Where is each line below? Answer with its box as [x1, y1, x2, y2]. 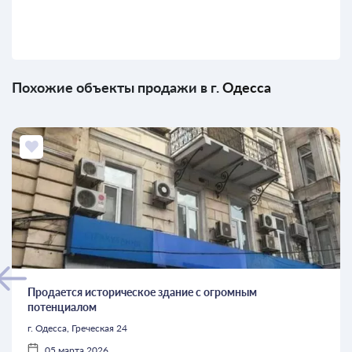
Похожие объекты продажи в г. [12, 79, 222, 96]
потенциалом [27, 300, 97, 313]
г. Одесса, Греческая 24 [27, 322, 127, 334]
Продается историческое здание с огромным [27, 285, 257, 299]
